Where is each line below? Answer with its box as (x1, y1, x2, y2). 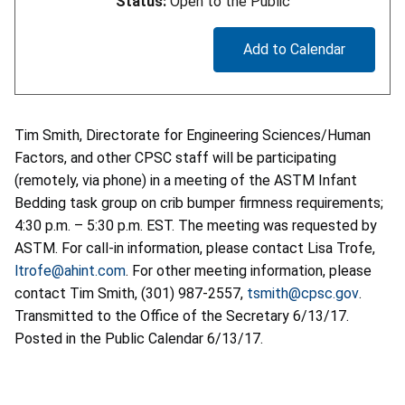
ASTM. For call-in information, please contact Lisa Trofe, (14, 239, 375, 257)
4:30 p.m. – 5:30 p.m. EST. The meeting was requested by (14, 216, 377, 234)
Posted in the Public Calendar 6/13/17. (14, 329, 267, 347)
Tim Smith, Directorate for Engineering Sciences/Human (14, 126, 371, 144)
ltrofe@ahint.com (14, 261, 126, 279)
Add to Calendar (243, 40, 345, 58)
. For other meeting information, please (126, 261, 372, 279)
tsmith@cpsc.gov (247, 284, 359, 302)
